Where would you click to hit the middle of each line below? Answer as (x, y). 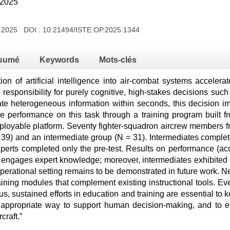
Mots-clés (118, 60)
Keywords (59, 60)
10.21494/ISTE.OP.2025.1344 (91, 30)
